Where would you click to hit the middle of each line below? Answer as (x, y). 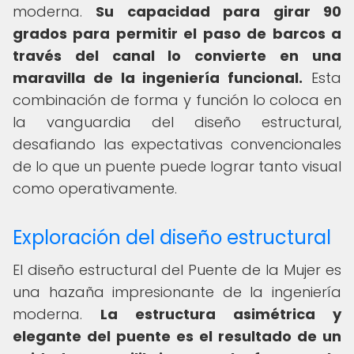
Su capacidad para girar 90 (219, 11)
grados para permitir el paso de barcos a (177, 34)
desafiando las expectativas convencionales (177, 144)
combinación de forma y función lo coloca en (177, 100)
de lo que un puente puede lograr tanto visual (177, 166)
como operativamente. (95, 188)
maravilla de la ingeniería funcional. (158, 78)
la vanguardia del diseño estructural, (177, 122)
